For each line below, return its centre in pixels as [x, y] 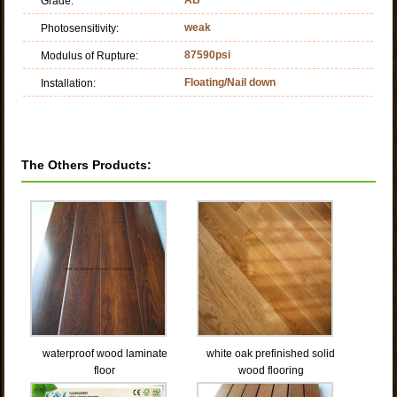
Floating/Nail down [230, 82]
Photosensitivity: [80, 28]
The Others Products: [87, 164]
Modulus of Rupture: [90, 55]
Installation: [69, 83]
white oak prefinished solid [271, 353]
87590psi [208, 54]
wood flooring [271, 370]
